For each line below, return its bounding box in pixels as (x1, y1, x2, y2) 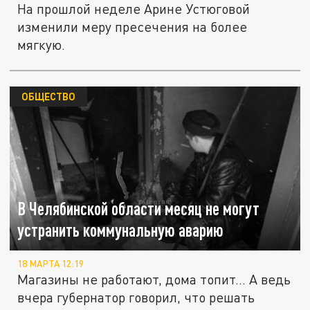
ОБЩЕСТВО (21, 90, 75, 103)
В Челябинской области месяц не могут (17, 198, 260, 219)
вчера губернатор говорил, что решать (17, 289, 255, 306)
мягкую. (17, 37, 66, 53)
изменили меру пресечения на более (17, 19, 248, 35)
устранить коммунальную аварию (17, 219, 224, 240)
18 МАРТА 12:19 (17, 258, 84, 270)
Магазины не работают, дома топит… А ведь (17, 271, 291, 288)
